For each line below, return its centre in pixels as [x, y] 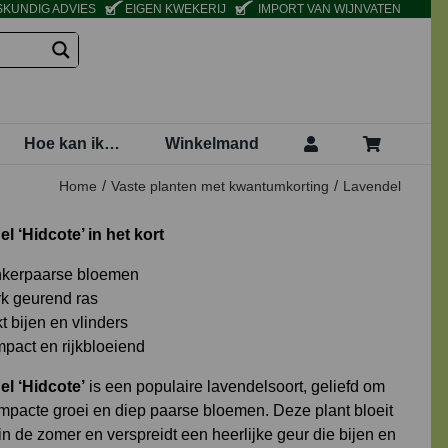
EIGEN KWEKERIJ [176, 9]
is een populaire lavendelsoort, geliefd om [234, 386]
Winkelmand [212, 143]
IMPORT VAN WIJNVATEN [328, 9]
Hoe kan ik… [72, 143]
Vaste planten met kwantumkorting [220, 185]
